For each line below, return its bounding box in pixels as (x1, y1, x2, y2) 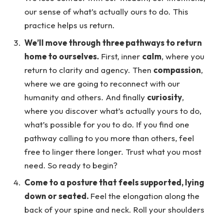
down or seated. (24, 191, 91, 201)
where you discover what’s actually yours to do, (24, 105, 201, 116)
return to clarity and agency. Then (24, 64, 153, 75)
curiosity (147, 91, 182, 102)
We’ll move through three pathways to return (24, 37, 202, 48)
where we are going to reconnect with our (24, 78, 180, 89)
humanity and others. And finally (24, 91, 147, 102)
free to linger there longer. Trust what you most (24, 146, 201, 157)
